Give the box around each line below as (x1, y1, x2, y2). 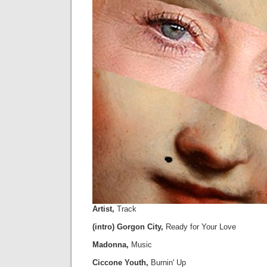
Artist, (92, 204, 114, 213)
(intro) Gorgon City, (92, 222, 163, 231)
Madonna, (92, 240, 129, 249)
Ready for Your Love (163, 222, 236, 231)
